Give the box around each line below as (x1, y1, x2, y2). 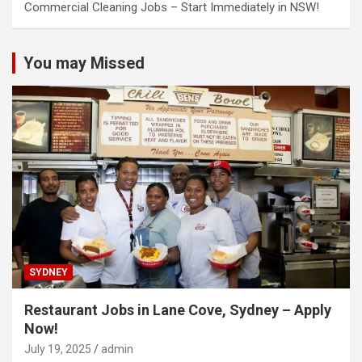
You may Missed (23, 53, 145, 74)
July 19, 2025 (24, 342, 91, 356)
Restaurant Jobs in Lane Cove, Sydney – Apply (24, 301, 331, 318)
